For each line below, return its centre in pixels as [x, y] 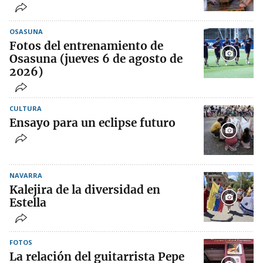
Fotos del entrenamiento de [86, 46]
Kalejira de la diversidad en [85, 190]
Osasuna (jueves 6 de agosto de [96, 59]
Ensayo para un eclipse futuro [92, 123]
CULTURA [26, 109]
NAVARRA [26, 176]
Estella [28, 203]
